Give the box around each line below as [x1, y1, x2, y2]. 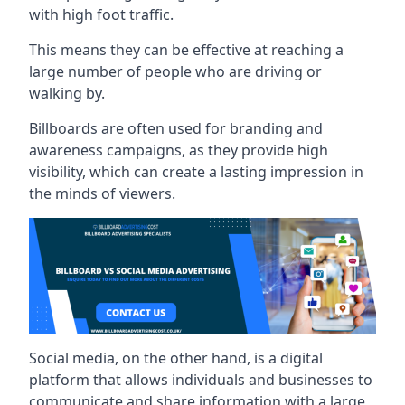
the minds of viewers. [29, 183, 175, 203]
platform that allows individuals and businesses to [29, 369, 372, 390]
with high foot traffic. [29, 4, 174, 24]
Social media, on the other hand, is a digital [29, 347, 323, 368]
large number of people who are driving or [29, 61, 322, 81]
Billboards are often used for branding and [29, 118, 323, 138]
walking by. [29, 82, 105, 103]
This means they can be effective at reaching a [29, 39, 344, 60]
